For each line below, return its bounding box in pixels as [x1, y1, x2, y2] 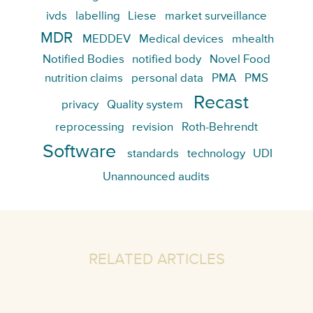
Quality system [106, 99, 183, 112]
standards [126, 148, 179, 161]
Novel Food [210, 54, 271, 66]
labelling [75, 10, 120, 23]
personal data [131, 73, 204, 85]
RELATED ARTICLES [88, 252, 225, 268]
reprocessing [54, 122, 124, 134]
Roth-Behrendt [182, 122, 259, 134]
